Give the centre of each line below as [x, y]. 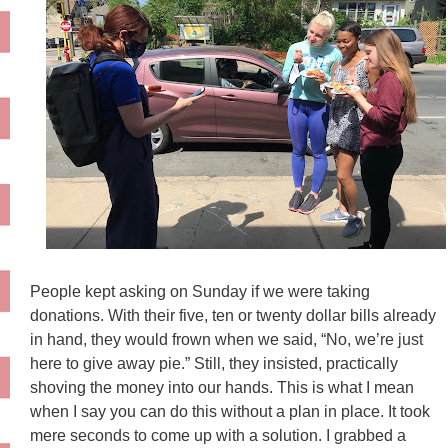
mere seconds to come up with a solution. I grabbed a [218, 435]
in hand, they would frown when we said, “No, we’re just [226, 339]
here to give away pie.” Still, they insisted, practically [214, 363]
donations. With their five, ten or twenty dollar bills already [233, 315]
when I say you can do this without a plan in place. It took [230, 411]
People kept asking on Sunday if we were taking [200, 291]
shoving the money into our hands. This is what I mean [222, 387]
